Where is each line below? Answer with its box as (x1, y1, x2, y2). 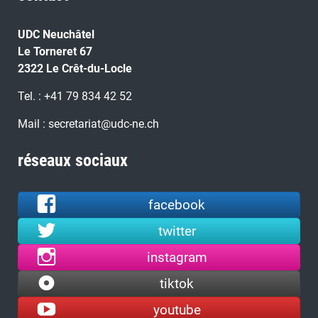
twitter (158, 222, 196, 239)
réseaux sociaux (18, 150, 128, 170)
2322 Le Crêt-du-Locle (18, 61, 132, 75)
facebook (148, 196, 206, 213)
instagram (146, 248, 207, 265)
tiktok (160, 275, 194, 292)
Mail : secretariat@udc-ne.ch (18, 116, 159, 131)
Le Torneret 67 (18, 44, 92, 58)
